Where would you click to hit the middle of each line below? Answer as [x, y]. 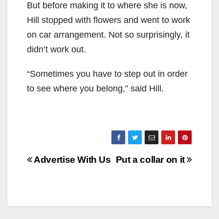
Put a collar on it [151, 160]
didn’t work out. [56, 50]
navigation [66, 178]
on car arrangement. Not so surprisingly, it [108, 35]
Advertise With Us [71, 160]
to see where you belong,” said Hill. [95, 89]
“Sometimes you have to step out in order [107, 74]
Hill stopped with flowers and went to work [109, 20]
